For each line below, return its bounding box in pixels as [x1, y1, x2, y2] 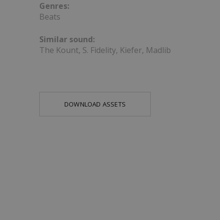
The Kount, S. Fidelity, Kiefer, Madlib [39, 45, 171, 55]
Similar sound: [39, 34, 95, 45]
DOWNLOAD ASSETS [64, 100, 126, 109]
